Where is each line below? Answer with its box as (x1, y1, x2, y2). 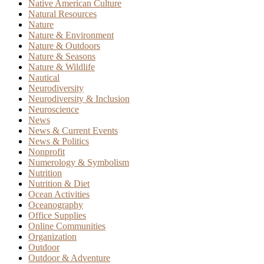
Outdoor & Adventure (28, 252, 110, 263)
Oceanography (28, 199, 83, 210)
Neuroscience (28, 104, 79, 114)
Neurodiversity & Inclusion (28, 93, 130, 104)
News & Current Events (28, 125, 118, 136)
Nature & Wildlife (28, 61, 95, 72)
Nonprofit (28, 146, 65, 157)
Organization (28, 231, 77, 242)
